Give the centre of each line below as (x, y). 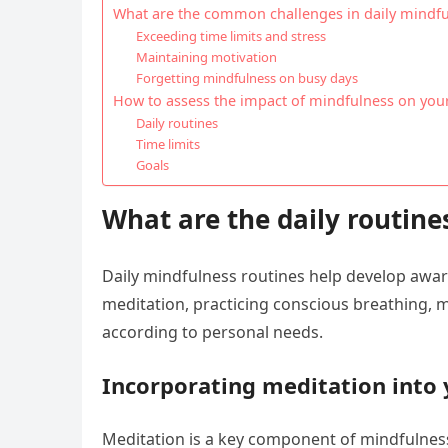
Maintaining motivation (206, 57)
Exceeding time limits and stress (230, 36)
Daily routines (176, 123)
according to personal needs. (212, 332)
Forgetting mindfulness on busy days (246, 78)
